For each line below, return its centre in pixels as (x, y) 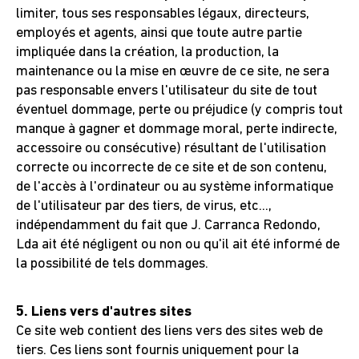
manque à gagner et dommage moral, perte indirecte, (177, 129)
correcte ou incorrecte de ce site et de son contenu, (171, 168)
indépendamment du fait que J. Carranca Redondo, (168, 226)
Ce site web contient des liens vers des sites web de (169, 331)
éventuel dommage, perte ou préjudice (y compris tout (179, 110)
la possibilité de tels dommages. (112, 264)
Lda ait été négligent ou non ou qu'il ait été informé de (178, 245)
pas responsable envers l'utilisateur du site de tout (167, 91)
